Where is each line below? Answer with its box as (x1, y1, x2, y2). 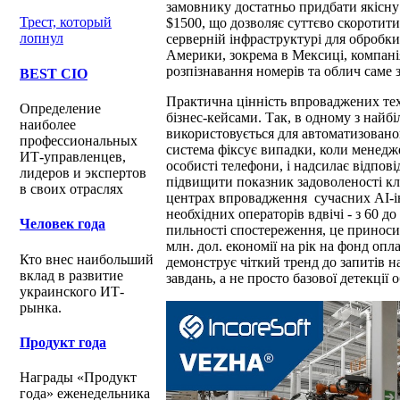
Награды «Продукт (20, 370, 137, 386)
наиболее (20, 116, 76, 132)
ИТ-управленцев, (20, 148, 126, 164)
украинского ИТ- (20, 283, 124, 299)
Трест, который (20, 14, 112, 30)
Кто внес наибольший (20, 251, 154, 267)
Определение (20, 100, 101, 116)
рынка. (20, 299, 62, 315)
